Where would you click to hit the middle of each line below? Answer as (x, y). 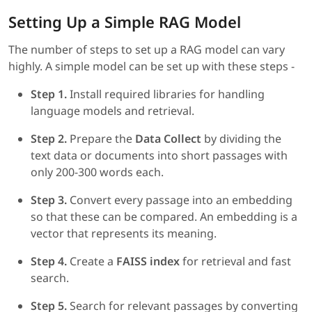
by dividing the (241, 139)
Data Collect (168, 139)
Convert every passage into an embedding (180, 200)
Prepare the (101, 139)
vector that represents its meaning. (124, 234)
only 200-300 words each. (97, 172)
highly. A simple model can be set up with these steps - (151, 67)
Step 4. (49, 262)
